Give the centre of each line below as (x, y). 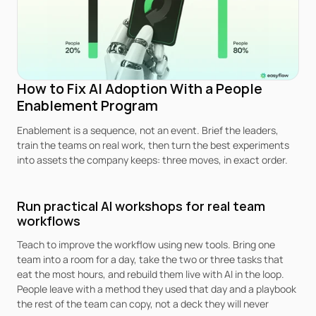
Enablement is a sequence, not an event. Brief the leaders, (148, 130)
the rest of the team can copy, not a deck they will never (143, 304)
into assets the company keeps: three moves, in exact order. (152, 160)
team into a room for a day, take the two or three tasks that (150, 259)
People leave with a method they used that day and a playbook (157, 289)
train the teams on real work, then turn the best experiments (153, 145)
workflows (49, 221)
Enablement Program (87, 105)
